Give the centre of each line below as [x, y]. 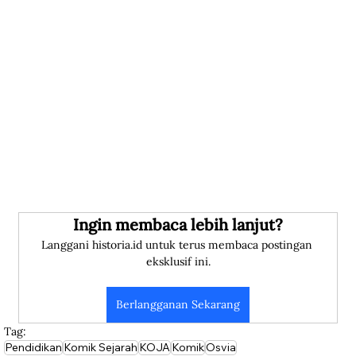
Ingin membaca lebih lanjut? [178, 225]
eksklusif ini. [178, 262]
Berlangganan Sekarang [178, 305]
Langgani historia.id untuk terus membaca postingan [178, 245]
